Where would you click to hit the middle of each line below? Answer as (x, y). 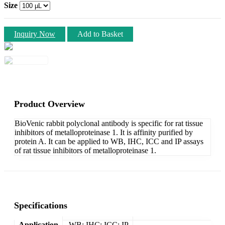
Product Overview (49, 104)
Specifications (41, 205)
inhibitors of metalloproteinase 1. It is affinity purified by (104, 132)
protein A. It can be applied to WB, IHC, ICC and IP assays (109, 141)
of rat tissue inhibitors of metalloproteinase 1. (85, 150)
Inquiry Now (35, 34)
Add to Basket (100, 34)
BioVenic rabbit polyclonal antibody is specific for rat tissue (109, 123)
